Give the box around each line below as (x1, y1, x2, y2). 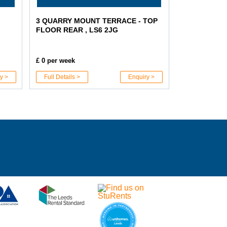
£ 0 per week (35, 56, 75, 64)
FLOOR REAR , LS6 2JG (35, 25, 118, 34)
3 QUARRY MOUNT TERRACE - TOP (35, 16, 158, 25)
